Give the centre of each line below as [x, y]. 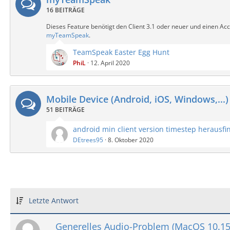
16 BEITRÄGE [65, 10]
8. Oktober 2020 [131, 140]
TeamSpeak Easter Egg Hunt [121, 52]
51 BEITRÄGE [65, 110]
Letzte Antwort [54, 200]
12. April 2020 [110, 63]
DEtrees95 [88, 140]
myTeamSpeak [68, 35]
